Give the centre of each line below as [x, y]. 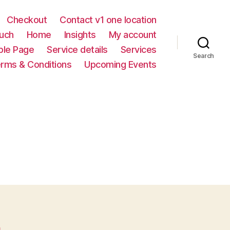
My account [132, 35]
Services [138, 50]
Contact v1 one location [108, 20]
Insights [80, 35]
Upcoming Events [120, 64]
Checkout [27, 20]
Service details [77, 50]
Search [204, 56]
